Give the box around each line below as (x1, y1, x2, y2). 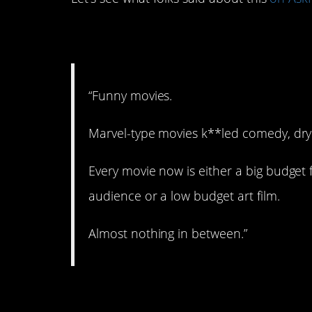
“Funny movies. (88, 86, 173, 104)
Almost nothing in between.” (88, 225, 247, 242)
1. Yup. (71, 18, 152, 55)
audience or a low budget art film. (88, 187, 280, 205)
